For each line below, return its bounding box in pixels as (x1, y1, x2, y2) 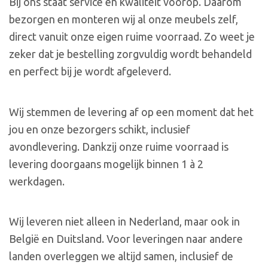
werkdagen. (9, 175, 65, 187)
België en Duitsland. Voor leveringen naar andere (9, 233, 243, 245)
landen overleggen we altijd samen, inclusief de (9, 250, 233, 262)
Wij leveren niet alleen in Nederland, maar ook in (9, 215, 240, 227)
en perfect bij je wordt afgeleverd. (9, 65, 171, 78)
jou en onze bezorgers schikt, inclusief (9, 123, 190, 135)
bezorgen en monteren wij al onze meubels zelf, (9, 13, 238, 26)
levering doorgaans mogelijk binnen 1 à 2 (9, 157, 203, 170)
